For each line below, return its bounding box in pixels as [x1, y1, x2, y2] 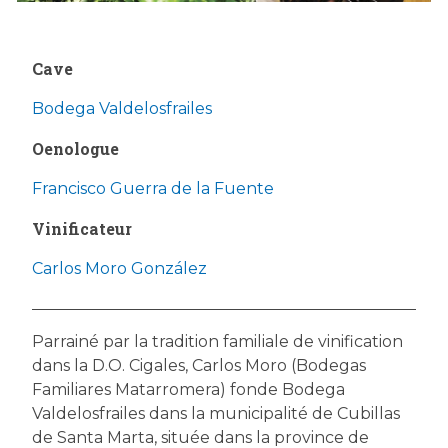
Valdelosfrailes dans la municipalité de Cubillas [32, 403, 400, 423]
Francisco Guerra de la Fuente [32, 178, 274, 198]
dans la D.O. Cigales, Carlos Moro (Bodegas [32, 355, 366, 375]
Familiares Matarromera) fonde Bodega [32, 379, 345, 399]
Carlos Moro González [32, 258, 207, 278]
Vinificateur [32, 217, 132, 239]
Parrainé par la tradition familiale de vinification [32, 331, 403, 351]
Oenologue [32, 137, 119, 159]
